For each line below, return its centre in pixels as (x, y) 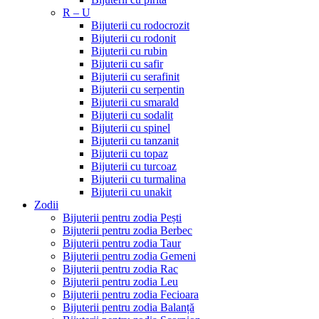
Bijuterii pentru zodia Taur (122, 243)
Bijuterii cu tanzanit (135, 141)
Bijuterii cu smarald (135, 102)
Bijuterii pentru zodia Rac (120, 269)
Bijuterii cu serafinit (135, 77)
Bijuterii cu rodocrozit (140, 25)
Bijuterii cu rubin (129, 51)
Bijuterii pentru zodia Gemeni (129, 256)
